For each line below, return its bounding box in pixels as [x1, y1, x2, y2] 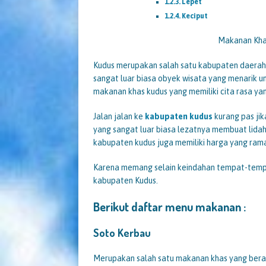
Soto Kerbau [93, 226, 151, 239]
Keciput [182, 11, 208, 20]
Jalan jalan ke [93, 111, 145, 121]
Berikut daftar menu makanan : [93, 198, 246, 214]
